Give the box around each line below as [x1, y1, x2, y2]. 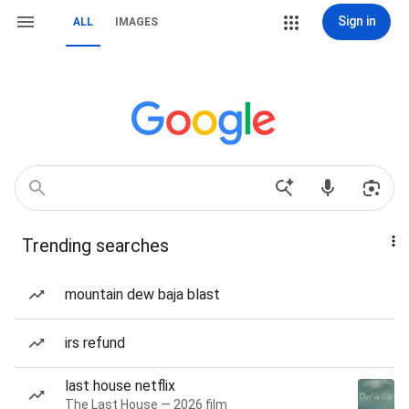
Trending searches [22, 235, 169, 257]
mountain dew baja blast [65, 286, 220, 303]
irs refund [65, 334, 125, 351]
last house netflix [65, 377, 175, 394]
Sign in [337, 14, 376, 28]
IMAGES [115, 16, 158, 28]
